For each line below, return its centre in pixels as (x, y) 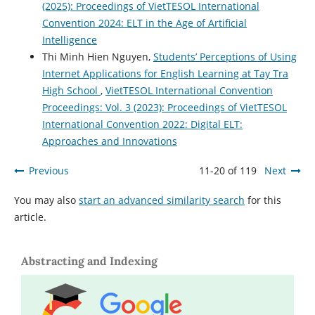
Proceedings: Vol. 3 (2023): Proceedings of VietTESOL (164, 108)
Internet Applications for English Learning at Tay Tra (165, 74)
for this (263, 200)
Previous (49, 171)
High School (71, 91)
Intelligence (69, 40)
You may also (46, 200)
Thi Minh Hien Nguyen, (97, 57)
